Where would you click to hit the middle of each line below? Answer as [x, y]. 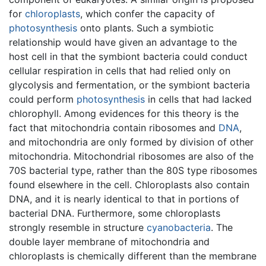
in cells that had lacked [198, 99]
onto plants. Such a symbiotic [145, 28]
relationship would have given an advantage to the [123, 42]
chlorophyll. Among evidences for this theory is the [124, 113]
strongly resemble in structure [78, 227]
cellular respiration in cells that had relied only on [120, 70]
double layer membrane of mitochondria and [109, 241]
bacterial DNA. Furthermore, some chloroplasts [115, 213]
